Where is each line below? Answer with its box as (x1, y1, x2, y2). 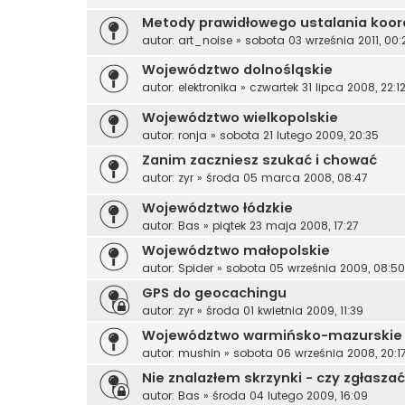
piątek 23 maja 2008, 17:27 (212, 217, 359, 233)
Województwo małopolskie (142, 240, 330, 259)
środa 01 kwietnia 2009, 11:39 (206, 302, 363, 318)
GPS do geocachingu (142, 283, 287, 302)
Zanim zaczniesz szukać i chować (142, 151, 377, 170)
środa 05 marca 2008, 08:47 (206, 170, 368, 186)
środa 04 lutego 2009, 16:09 (212, 387, 368, 403)
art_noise (178, 32, 232, 48)
